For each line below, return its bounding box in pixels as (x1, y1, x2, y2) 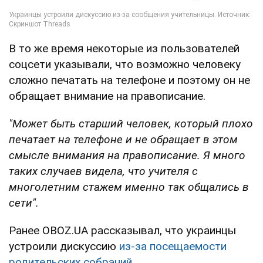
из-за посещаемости (119, 240, 227, 254)
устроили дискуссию (9, 240, 119, 254)
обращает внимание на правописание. (9, 89, 205, 103)
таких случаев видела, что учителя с (9, 164, 198, 178)
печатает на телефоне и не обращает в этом (9, 133, 238, 147)
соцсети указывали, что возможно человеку (9, 58, 241, 72)
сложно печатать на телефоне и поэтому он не (9, 73, 250, 87)
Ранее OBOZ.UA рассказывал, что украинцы (9, 224, 236, 238)
